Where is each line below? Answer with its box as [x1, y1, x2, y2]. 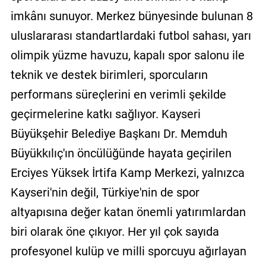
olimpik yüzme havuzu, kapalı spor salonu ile [10, 47, 245, 62]
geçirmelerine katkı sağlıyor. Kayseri [10, 106, 201, 121]
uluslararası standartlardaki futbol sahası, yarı [10, 28, 251, 43]
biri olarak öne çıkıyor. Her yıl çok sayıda [10, 224, 219, 239]
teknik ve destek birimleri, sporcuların [10, 67, 208, 82]
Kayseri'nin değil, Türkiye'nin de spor [10, 185, 199, 199]
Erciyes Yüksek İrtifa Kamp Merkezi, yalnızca [10, 165, 245, 180]
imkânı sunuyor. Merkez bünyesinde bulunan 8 [10, 8, 253, 23]
